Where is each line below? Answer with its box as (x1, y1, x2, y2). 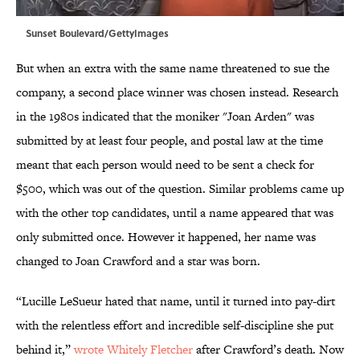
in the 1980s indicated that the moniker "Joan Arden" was (16, 108, 314, 125)
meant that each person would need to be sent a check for (16, 156, 314, 174)
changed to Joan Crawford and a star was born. (16, 252, 260, 270)
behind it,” (16, 341, 74, 358)
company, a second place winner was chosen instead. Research (16, 84, 338, 101)
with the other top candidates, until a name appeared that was (16, 204, 333, 222)
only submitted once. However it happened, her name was (16, 228, 316, 246)
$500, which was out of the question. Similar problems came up (16, 180, 344, 198)
